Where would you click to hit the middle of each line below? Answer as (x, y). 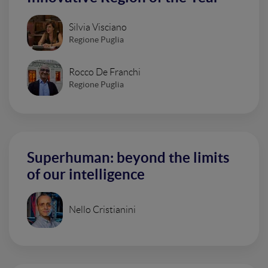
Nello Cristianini (102, 210)
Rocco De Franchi (105, 72)
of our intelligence (86, 174)
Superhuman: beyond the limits (128, 158)
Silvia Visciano (98, 27)
